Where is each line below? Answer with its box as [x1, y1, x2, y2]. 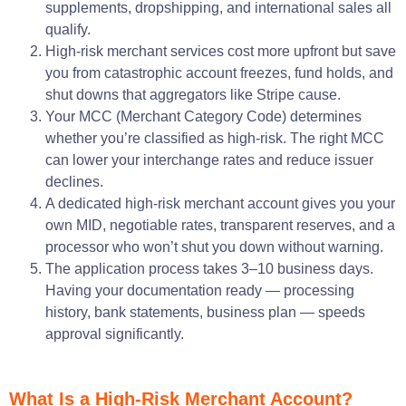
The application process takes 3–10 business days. [45, 260, 373, 276]
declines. [45, 173, 103, 189]
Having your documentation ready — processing [45, 282, 354, 298]
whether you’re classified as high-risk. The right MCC [45, 130, 384, 146]
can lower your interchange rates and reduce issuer [45, 151, 373, 168]
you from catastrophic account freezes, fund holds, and [45, 64, 393, 81]
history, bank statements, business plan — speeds [45, 304, 365, 320]
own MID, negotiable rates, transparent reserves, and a [45, 217, 395, 233]
